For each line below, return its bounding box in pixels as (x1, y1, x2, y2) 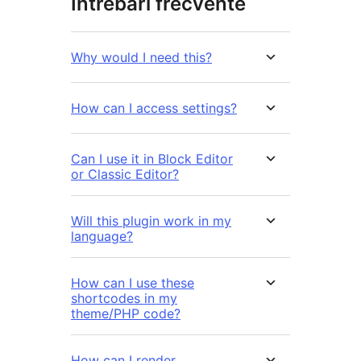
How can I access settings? (71, 99, 237, 116)
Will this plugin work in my (71, 212, 231, 229)
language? (71, 227, 133, 244)
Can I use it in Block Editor (71, 150, 233, 167)
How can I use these (71, 274, 194, 291)
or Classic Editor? (71, 165, 179, 182)
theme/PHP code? (71, 305, 180, 322)
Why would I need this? (71, 48, 212, 65)
